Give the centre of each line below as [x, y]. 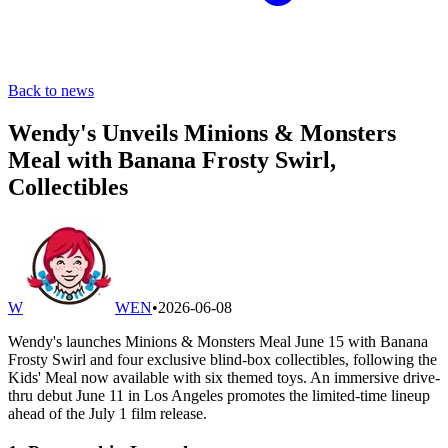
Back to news [51, 90]
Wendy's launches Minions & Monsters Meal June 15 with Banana [218, 341]
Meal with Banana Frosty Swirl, [172, 159]
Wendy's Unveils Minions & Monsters [202, 132]
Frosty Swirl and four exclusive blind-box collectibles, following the [222, 359]
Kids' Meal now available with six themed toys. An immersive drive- [224, 377]
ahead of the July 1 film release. [107, 413]
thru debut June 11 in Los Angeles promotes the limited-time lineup [219, 395]
